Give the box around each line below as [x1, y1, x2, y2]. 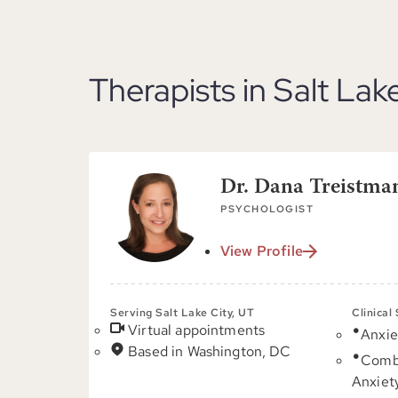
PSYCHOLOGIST [220, 203, 314, 215]
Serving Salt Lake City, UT [110, 306, 254, 320]
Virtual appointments [128, 321, 266, 339]
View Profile [220, 242, 303, 260]
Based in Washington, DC [128, 342, 291, 361]
